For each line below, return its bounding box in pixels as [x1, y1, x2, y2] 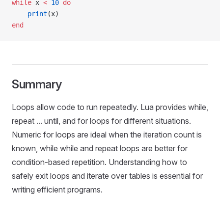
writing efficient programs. [12, 185, 103, 194]
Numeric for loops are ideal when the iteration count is [12, 130, 202, 139]
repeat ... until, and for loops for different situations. [12, 116, 191, 126]
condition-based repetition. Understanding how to [12, 157, 187, 167]
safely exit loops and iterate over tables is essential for [12, 171, 203, 181]
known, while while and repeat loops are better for [12, 143, 188, 153]
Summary [12, 77, 62, 91]
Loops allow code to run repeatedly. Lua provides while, [12, 102, 208, 112]
